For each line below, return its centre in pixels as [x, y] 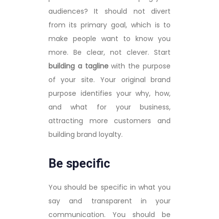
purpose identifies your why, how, [109, 93]
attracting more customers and [109, 120]
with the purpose [140, 66]
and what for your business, [109, 107]
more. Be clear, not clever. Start [109, 52]
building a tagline [78, 66]
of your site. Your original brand [109, 79]
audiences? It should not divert [109, 11]
